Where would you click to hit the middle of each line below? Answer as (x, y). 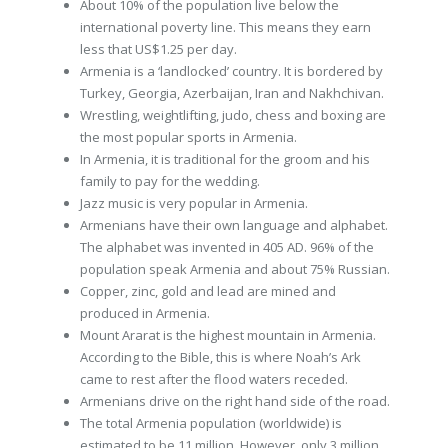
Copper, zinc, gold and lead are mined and (208, 291)
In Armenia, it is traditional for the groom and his (225, 159)
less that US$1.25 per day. (158, 49)
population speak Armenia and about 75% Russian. (235, 269)
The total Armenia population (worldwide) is (211, 423)
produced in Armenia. (145, 313)
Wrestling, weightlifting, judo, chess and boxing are (233, 115)
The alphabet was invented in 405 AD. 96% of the (227, 247)
